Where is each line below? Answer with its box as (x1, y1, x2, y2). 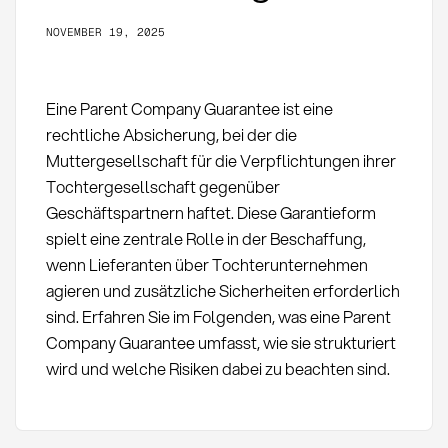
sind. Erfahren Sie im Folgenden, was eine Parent (45, 305, 391, 329)
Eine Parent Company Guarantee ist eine (45, 97, 333, 121)
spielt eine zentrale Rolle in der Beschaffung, (45, 227, 366, 251)
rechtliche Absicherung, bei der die (45, 123, 297, 147)
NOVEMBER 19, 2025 (45, 24, 165, 39)
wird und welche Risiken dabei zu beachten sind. (45, 357, 390, 381)
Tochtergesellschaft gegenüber (45, 175, 280, 199)
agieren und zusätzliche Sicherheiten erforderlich (45, 279, 400, 303)
